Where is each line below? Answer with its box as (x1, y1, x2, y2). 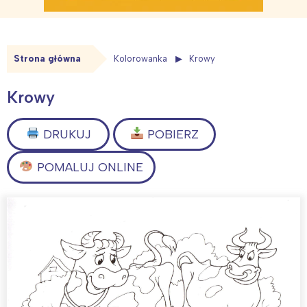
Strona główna (14, 53, 81, 64)
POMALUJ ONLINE (33, 159, 143, 175)
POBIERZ (144, 126, 199, 142)
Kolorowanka (114, 53, 167, 64)
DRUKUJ (39, 126, 91, 142)
